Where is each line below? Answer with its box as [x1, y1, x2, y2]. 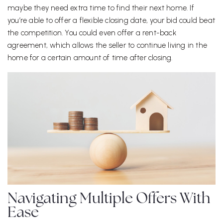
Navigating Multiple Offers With [7, 192, 210, 208]
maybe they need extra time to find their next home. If [7, 3, 194, 13]
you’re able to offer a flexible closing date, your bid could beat [7, 16, 216, 25]
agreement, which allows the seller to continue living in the [7, 41, 208, 50]
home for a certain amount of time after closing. [7, 53, 173, 63]
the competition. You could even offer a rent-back [7, 28, 176, 38]
